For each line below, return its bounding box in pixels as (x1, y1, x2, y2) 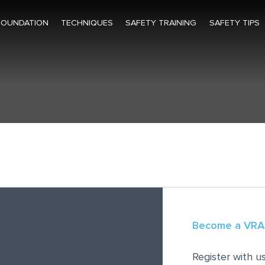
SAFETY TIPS (209, 18, 260, 28)
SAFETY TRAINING (125, 18, 197, 28)
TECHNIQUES (61, 18, 114, 28)
